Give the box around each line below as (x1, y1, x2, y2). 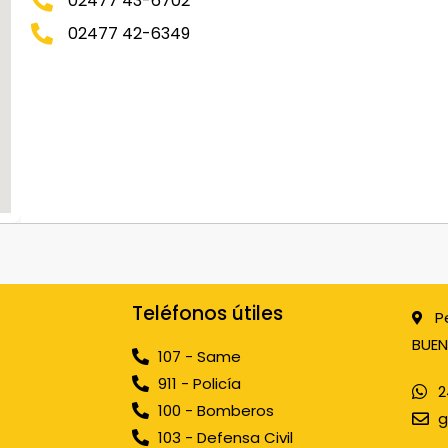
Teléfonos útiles (132, 300, 283, 327)
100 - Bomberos (158, 400, 275, 421)
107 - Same (158, 346, 242, 367)
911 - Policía (158, 373, 242, 394)
